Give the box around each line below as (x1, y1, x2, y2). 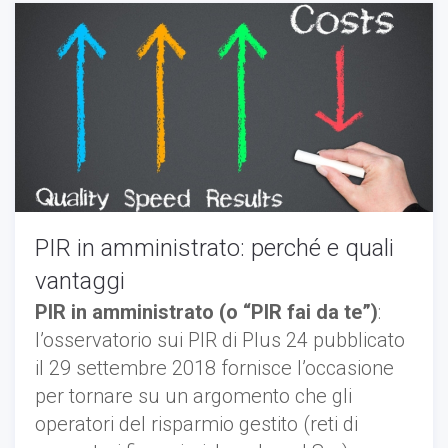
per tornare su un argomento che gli (35, 383, 352, 408)
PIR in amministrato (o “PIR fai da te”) (35, 299, 378, 324)
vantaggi (35, 266, 125, 295)
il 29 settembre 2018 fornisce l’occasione (35, 355, 394, 380)
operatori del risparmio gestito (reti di (35, 411, 358, 436)
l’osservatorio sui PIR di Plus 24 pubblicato (35, 327, 405, 352)
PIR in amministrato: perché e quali (35, 233, 394, 262)
